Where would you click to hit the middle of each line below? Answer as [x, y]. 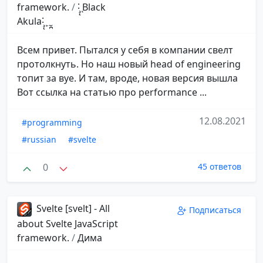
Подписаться [215, 210]
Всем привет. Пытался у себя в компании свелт [125, 50]
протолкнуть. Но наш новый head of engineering [129, 64]
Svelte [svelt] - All [72, 209]
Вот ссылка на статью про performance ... [112, 92]
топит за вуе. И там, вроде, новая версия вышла [127, 78]
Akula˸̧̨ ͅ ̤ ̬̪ [34, 21]
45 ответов [220, 166]
